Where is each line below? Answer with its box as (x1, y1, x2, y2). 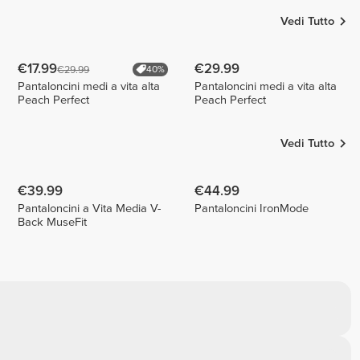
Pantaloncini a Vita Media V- (18, 201, 162, 215)
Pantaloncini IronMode (194, 201, 309, 215)
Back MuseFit (18, 215, 88, 229)
